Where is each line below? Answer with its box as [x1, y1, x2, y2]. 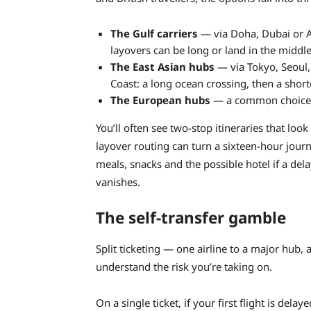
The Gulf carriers [110, 26, 198, 40]
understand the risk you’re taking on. [96, 260, 272, 274]
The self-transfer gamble [96, 206, 286, 228]
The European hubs [110, 92, 210, 107]
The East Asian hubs [110, 59, 215, 74]
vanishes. [96, 174, 140, 189]
